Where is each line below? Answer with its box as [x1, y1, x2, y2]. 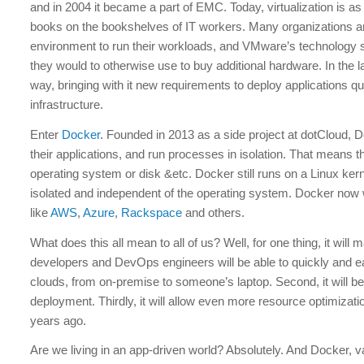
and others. [185, 205, 245, 219]
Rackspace [121, 205, 186, 219]
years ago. [30, 313, 87, 327]
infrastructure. [30, 97, 104, 111]
